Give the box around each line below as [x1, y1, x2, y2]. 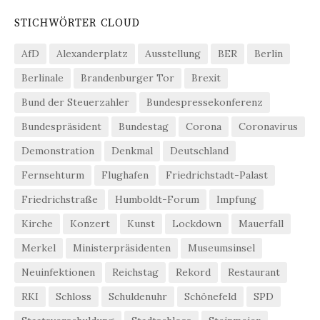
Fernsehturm [21, 168, 84, 181]
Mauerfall [239, 216, 284, 230]
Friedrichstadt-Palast [166, 168, 268, 181]
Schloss [56, 289, 91, 303]
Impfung [216, 192, 256, 206]
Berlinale [21, 71, 64, 84]
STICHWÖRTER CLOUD [14, 16, 141, 30]
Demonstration [21, 144, 94, 157]
